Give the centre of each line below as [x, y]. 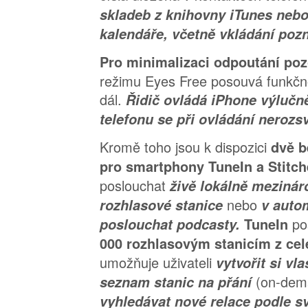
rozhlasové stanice [163, 205]
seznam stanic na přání [178, 282]
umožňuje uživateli [158, 263]
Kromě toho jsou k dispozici [185, 147]
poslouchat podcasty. [172, 224]
